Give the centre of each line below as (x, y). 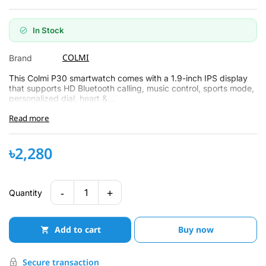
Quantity (26, 192)
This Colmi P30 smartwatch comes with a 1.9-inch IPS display (128, 78)
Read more (29, 118)
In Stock (48, 30)
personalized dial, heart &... (62, 98)
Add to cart (78, 229)
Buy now (196, 229)
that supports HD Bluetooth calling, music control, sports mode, (132, 88)
